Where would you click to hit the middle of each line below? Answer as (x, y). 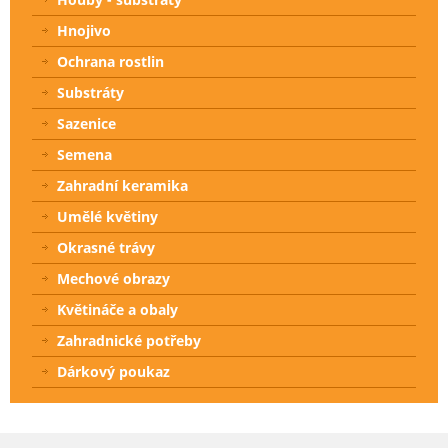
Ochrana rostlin (110, 62)
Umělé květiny (107, 217)
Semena (84, 155)
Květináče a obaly (117, 310)
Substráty (90, 93)
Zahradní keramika (122, 186)
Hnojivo (84, 31)
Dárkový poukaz (113, 372)
